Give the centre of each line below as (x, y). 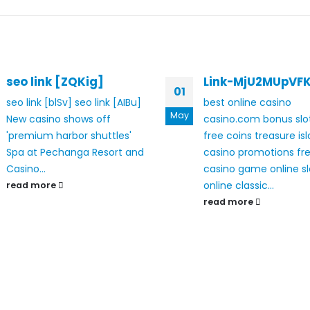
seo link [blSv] (39, 102)
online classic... (239, 185)
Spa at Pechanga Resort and (75, 152)
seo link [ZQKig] (55, 82)
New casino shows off (58, 119)
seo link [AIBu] (108, 102)
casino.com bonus (248, 119)
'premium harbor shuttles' (69, 136)
